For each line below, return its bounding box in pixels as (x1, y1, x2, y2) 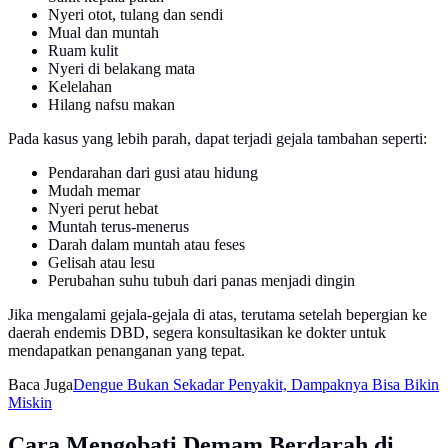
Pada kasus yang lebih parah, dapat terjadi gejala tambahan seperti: (8, 129, 427, 147)
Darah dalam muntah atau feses (48, 235, 245, 253)
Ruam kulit (48, 41, 118, 59)
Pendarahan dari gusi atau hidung (48, 163, 258, 181)
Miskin (8, 393, 52, 411)
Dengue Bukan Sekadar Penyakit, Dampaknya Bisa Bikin (73, 375, 439, 393)
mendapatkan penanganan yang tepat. (8, 341, 245, 359)
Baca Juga (8, 375, 73, 393)
